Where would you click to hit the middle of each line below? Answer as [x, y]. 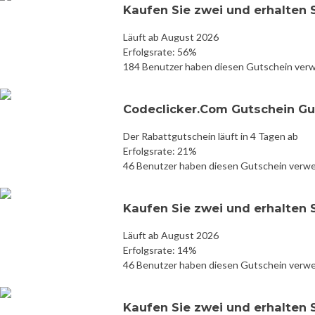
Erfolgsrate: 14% [160, 250]
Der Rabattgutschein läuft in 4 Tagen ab [211, 136]
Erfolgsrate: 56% [160, 51]
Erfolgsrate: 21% [160, 150]
